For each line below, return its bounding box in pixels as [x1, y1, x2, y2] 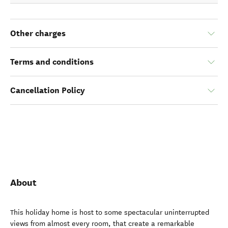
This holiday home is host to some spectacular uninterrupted [10, 208, 209, 217]
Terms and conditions [10, 56, 94, 67]
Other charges [10, 28, 66, 39]
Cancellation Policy [10, 85, 85, 96]
